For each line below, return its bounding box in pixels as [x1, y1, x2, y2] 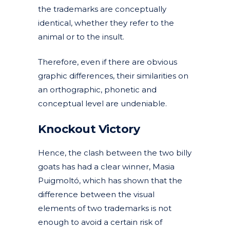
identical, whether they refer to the [38, 17, 174, 28]
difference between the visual [38, 189, 155, 199]
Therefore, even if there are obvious [38, 56, 177, 67]
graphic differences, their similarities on [38, 70, 188, 81]
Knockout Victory [38, 122, 140, 136]
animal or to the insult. [38, 31, 124, 42]
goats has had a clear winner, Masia [38, 161, 175, 171]
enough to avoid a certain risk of [38, 217, 162, 227]
